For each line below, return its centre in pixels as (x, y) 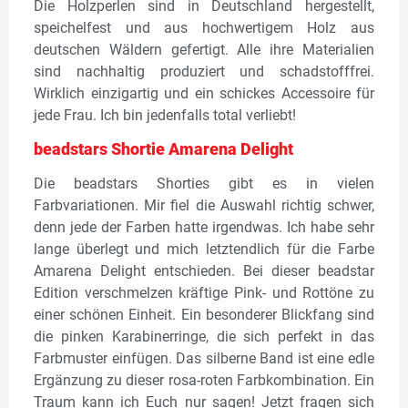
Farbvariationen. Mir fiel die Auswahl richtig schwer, (204, 206)
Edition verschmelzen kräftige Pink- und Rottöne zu (204, 293)
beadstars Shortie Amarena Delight (163, 149)
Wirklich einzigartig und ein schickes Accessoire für (204, 93)
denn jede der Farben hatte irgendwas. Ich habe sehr (204, 228)
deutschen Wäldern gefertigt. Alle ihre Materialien (204, 49)
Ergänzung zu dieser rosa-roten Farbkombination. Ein (204, 381)
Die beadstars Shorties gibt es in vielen (204, 184)
